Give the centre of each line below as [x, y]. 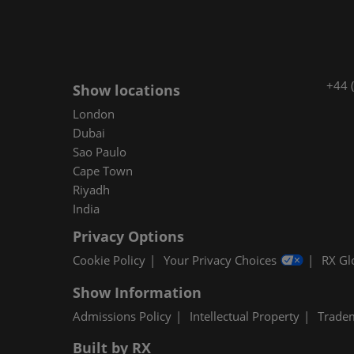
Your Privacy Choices [220, 260]
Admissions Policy [122, 316]
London [94, 114]
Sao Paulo [100, 152]
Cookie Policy [109, 260]
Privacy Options [128, 237]
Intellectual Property [245, 316]
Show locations [126, 90]
